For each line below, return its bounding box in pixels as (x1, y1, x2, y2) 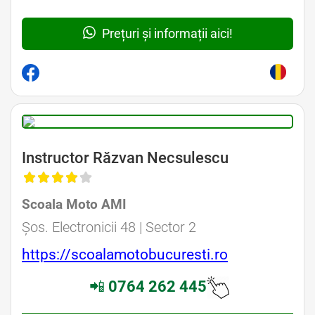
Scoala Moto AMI (22, 195, 127, 212)
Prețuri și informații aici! (98, 25, 233, 41)
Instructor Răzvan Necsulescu (22, 148, 229, 167)
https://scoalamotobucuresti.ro (22, 245, 228, 263)
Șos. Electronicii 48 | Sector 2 (22, 218, 196, 236)
